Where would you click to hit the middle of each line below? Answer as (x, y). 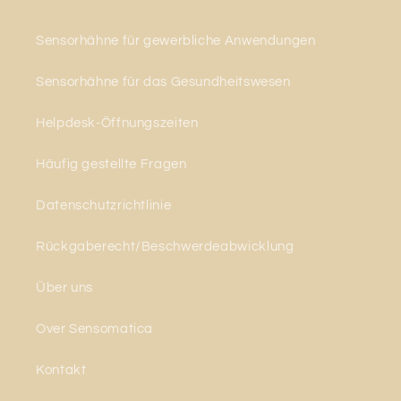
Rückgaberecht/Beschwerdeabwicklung (165, 246)
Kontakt (61, 370)
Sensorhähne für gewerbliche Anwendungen (176, 40)
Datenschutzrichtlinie (104, 205)
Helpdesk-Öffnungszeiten (117, 123)
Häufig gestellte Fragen (111, 164)
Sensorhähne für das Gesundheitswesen (163, 81)
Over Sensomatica (95, 328)
